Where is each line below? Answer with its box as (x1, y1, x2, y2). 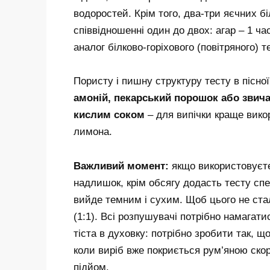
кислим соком (74, 109, 145, 121)
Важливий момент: (74, 160, 169, 172)
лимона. (74, 126, 112, 138)
